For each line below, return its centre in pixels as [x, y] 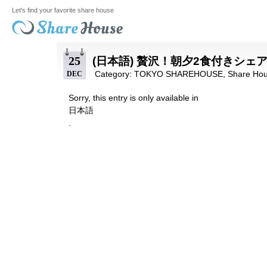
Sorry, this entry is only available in [133, 98]
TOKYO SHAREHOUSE [178, 74]
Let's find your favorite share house [63, 10]
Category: [113, 74]
